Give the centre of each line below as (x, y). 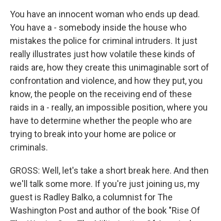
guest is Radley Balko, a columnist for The (91, 197)
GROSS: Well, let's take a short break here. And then (109, 170)
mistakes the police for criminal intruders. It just (104, 41)
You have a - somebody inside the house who (98, 27)
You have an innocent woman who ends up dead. (105, 14)
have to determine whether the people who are (101, 121)
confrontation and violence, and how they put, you (106, 81)
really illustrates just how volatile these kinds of (103, 54)
